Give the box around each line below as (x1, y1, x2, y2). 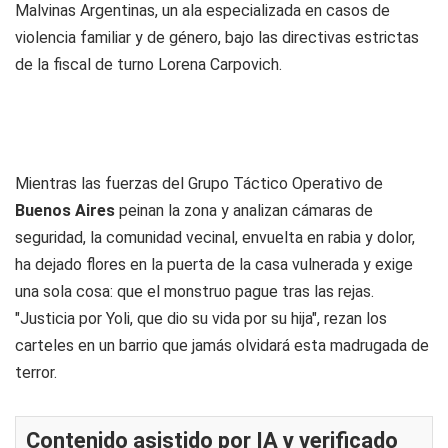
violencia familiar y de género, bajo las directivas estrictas (15, 28, 419, 47)
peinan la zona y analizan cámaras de (115, 201, 373, 220)
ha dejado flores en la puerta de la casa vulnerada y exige (15, 255, 413, 274)
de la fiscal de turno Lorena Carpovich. (15, 55, 282, 74)
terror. (15, 363, 57, 382)
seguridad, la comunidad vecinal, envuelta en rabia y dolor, (15, 228, 415, 247)
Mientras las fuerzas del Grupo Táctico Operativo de (15, 174, 383, 193)
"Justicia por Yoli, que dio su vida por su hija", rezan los (15, 309, 387, 328)
